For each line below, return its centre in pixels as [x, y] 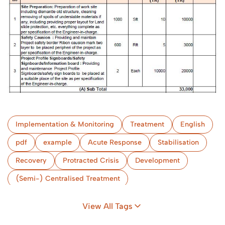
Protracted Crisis [91, 160]
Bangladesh [150, 196]
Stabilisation [178, 142]
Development [157, 160]
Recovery [31, 160]
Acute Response [115, 142]
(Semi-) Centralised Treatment [68, 178]
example [58, 142]
